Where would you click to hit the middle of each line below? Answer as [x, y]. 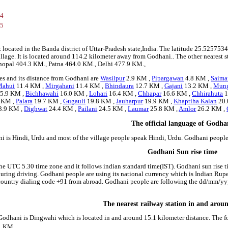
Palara [24, 102]
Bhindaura [120, 86]
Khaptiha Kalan [195, 102]
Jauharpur [130, 102]
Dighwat [36, 109]
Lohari [98, 94]
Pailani [88, 109]
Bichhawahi [42, 94]
